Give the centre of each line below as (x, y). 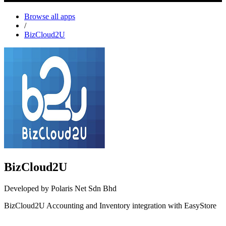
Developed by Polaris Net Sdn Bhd (60, 188)
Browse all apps (50, 16)
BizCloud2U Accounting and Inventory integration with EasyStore (110, 205)
